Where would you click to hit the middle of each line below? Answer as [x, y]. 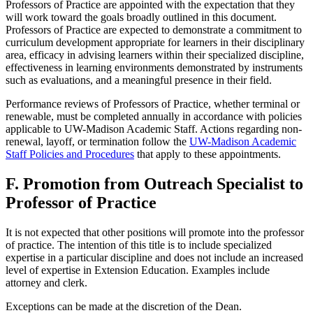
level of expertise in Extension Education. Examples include [138, 270]
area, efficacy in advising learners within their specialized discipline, [155, 54]
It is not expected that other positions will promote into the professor [155, 232]
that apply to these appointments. [208, 154]
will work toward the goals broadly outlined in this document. [141, 17]
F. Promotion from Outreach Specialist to [154, 183]
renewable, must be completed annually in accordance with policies [154, 116]
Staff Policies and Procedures [70, 154]
